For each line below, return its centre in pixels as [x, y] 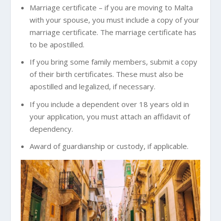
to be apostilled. [57, 44]
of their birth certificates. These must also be [106, 74]
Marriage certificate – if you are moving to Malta [111, 7]
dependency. [51, 129]
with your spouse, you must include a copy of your [114, 19]
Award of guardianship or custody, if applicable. [109, 146]
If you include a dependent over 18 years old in [109, 104]
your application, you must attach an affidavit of [110, 116]
